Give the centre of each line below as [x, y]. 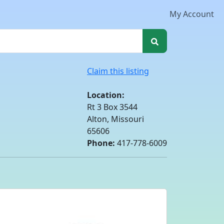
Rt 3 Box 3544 [112, 107]
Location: [106, 95]
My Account [192, 14]
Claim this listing [118, 71]
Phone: [101, 143]
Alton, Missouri [115, 119]
